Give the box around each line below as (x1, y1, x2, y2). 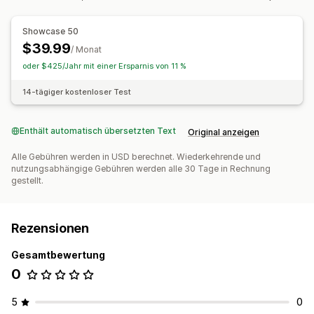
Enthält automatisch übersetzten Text (20, 125, 176, 137)
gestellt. (11, 175, 43, 186)
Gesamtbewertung (11, 249, 105, 261)
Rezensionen (11, 221, 90, 236)
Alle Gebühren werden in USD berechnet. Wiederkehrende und (11, 151, 261, 163)
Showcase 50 (22, 26, 78, 37)
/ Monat (70, 44, 102, 55)
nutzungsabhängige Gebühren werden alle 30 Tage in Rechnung (11, 163, 271, 175)
